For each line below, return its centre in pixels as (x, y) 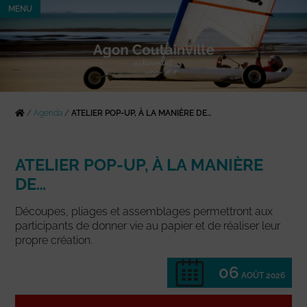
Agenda (48, 113)
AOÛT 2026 (263, 276)
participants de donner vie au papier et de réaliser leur (148, 226)
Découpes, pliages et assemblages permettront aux (144, 212)
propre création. (54, 241)
